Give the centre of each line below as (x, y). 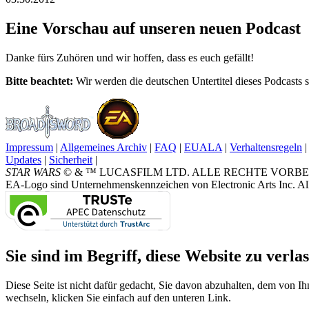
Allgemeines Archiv (103, 147)
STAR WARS (33, 172)
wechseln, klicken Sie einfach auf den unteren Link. (118, 297)
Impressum (29, 147)
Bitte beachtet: (41, 81)
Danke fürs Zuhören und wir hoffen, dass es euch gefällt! (130, 57)
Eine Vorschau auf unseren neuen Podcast (153, 28)
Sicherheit (71, 159)
